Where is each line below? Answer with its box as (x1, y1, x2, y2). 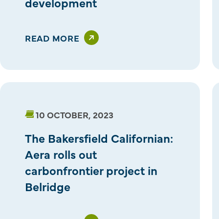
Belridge (25, 177, 70, 194)
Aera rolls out (25, 145, 97, 162)
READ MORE (25, 31, 80, 44)
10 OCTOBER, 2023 (36, 108, 113, 121)
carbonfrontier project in (25, 161, 157, 178)
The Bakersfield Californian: (25, 129, 173, 146)
